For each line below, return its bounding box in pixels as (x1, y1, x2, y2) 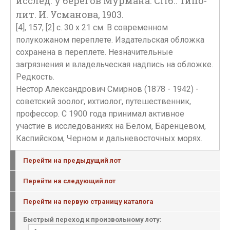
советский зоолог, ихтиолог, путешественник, (16, 97, 191, 106)
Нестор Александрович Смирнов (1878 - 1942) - (16, 84, 199, 94)
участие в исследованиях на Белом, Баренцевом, (16, 121, 206, 131)
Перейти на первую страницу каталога (23, 198, 154, 205)
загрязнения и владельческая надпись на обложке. (16, 60, 213, 69)
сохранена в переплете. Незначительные (16, 47, 173, 57)
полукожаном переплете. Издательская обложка (16, 35, 204, 45)
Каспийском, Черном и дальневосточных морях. (16, 133, 202, 143)
